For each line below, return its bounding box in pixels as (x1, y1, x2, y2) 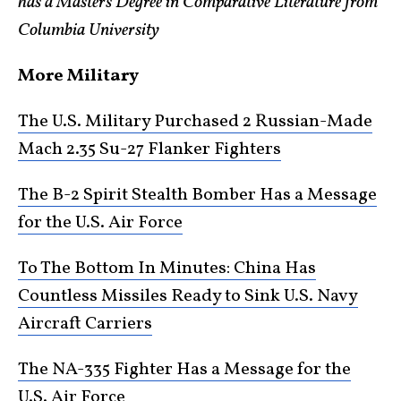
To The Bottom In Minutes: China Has (18, 256, 316, 281)
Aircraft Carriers (18, 311, 152, 337)
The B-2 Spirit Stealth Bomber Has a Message (18, 183, 377, 208)
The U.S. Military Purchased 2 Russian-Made (18, 109, 372, 134)
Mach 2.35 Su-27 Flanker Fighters (18, 137, 281, 162)
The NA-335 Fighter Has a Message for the (18, 357, 351, 382)
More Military (18, 64, 139, 89)
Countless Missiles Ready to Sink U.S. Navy (18, 284, 358, 309)
